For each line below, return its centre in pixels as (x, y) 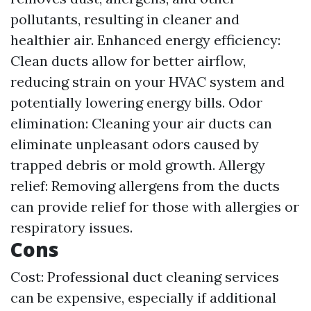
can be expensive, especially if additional (143, 298)
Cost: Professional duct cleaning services (145, 277)
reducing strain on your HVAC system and (148, 82)
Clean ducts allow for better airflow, (128, 61)
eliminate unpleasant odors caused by (135, 144)
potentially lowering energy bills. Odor (136, 103)
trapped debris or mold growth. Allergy (138, 165)
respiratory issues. (72, 228)
